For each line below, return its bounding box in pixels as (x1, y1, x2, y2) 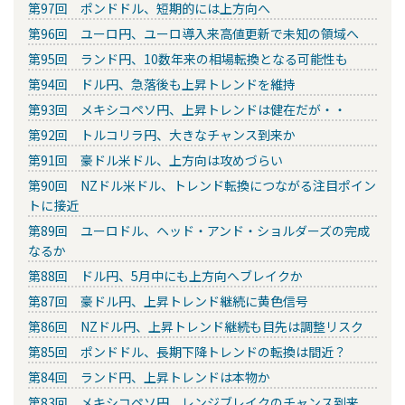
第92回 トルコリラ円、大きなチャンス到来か (28, 126, 296, 145)
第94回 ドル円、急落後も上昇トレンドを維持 (28, 75, 296, 94)
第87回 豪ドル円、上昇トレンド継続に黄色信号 (28, 292, 308, 311)
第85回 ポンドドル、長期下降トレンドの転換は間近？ (28, 343, 346, 362)
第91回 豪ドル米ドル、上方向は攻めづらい (28, 151, 283, 170)
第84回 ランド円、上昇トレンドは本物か (28, 368, 270, 387)
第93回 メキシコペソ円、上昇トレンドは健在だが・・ (28, 100, 346, 119)
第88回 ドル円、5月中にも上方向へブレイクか (28, 267, 303, 286)
